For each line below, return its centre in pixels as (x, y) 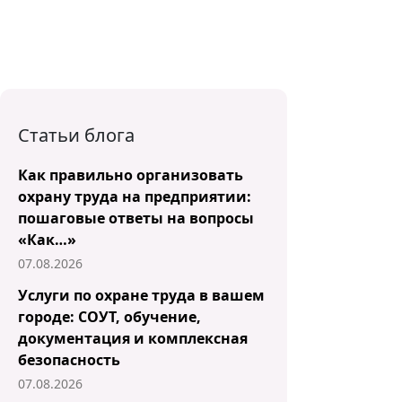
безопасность (69, 359)
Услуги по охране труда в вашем (141, 295)
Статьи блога (76, 135)
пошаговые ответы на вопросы (136, 218)
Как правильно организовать (131, 175)
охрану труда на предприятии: (135, 196)
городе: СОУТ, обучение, (109, 316)
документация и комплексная (133, 338)
